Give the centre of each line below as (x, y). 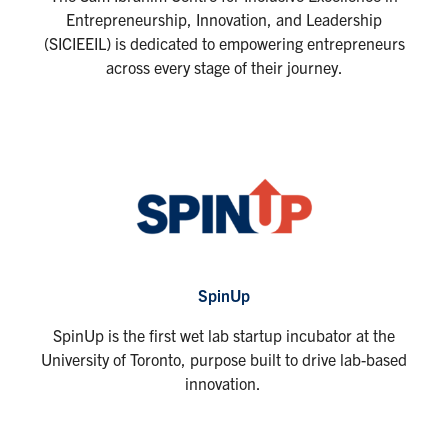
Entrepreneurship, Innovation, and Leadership (224, 18)
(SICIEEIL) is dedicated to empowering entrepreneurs (224, 42)
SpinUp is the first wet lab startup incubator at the (224, 334)
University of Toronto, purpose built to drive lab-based (224, 358)
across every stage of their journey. (224, 66)
